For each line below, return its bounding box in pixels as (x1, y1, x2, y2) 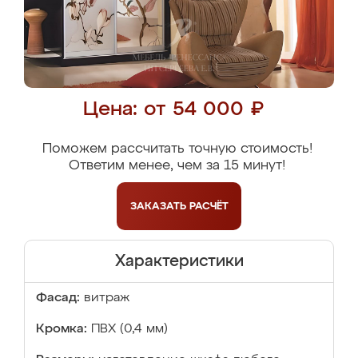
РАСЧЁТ (189, 201, 229, 212)
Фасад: (36, 292, 80, 304)
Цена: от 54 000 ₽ (82, 100, 264, 120)
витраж (84, 292, 129, 304)
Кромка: (36, 323, 87, 336)
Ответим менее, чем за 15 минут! (69, 159, 285, 173)
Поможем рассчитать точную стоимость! (42, 142, 312, 156)
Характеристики (114, 253, 244, 269)
